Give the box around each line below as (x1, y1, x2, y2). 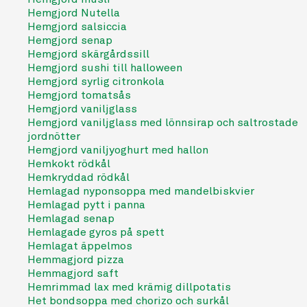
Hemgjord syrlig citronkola (27, 75, 164, 88)
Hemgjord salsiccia (27, 20, 127, 34)
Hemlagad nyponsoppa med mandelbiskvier (27, 184, 254, 198)
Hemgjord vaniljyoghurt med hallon (27, 143, 208, 157)
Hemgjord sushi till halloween (27, 61, 182, 75)
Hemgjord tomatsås (27, 88, 131, 102)
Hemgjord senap (27, 34, 112, 47)
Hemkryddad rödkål (27, 171, 130, 184)
